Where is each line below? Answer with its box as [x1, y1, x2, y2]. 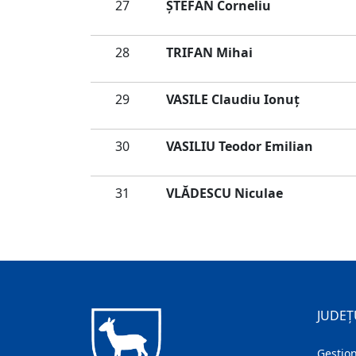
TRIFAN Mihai [166, 44, 253, 61]
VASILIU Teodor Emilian [166, 137, 313, 155]
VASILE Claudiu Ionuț [166, 91, 300, 108]
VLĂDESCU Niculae [166, 184, 283, 202]
